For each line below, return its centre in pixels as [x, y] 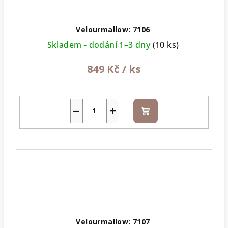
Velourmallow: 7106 [113, 29]
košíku [158, 122]
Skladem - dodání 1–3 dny [100, 45]
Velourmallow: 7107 [113, 222]
